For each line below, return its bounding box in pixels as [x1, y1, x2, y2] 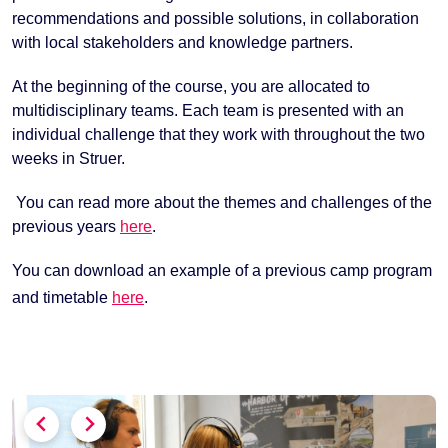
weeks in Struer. [12, 149, 125, 167]
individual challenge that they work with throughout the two [12, 125, 425, 143]
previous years [12, 217, 120, 235]
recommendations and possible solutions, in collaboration [12, 9, 419, 27]
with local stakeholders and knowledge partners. [12, 33, 353, 51]
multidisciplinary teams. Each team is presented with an [12, 101, 404, 119]
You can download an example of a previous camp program [12, 261, 432, 279]
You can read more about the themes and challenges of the [12, 193, 432, 211]
